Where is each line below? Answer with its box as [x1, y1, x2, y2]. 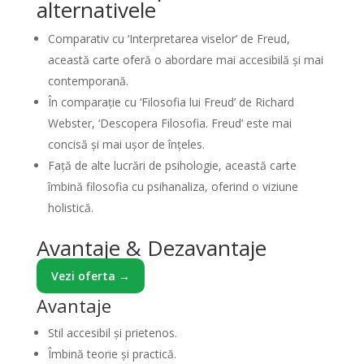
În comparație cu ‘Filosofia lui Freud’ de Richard [47, 94, 294, 110]
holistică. [47, 200, 93, 215]
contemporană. [47, 73, 128, 89]
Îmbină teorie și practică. [47, 346, 176, 362]
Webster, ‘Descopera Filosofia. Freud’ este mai [47, 115, 292, 131]
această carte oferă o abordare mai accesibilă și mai [47, 52, 323, 67]
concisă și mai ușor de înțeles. [47, 136, 205, 152]
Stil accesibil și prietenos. [47, 325, 177, 340]
